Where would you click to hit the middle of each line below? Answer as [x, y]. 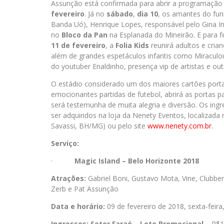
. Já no [95, 14]
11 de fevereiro [78, 45]
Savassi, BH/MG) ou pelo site [99, 126]
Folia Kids [132, 45]
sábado [120, 14]
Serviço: [65, 143]
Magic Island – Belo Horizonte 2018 [137, 161]
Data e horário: [79, 206]
